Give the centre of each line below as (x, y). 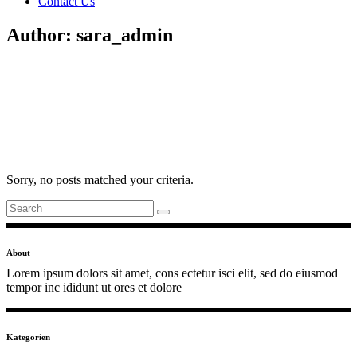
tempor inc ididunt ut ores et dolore (94, 287)
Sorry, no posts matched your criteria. (100, 179)
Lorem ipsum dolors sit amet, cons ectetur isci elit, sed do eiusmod (172, 273)
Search (23, 206)
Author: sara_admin (90, 35)
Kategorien (28, 337)
